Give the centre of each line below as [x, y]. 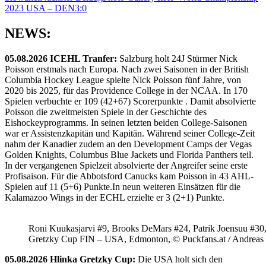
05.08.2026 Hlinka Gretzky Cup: [70, 259]
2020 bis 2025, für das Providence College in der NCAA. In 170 [126, 90]
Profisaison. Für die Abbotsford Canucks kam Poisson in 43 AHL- [129, 176]
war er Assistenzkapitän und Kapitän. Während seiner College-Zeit [130, 133]
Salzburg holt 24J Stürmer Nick [177, 58]
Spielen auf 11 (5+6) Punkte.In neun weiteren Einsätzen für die [123, 186]
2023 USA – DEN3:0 [46, 8]
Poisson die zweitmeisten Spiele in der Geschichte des [106, 112]
